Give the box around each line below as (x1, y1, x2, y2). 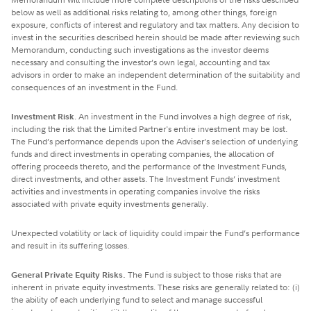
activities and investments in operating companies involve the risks (11, 185, 260, 197)
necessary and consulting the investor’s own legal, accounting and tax (11, 56, 270, 68)
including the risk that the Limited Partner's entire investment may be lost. (11, 122, 287, 135)
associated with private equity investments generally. (11, 197, 208, 210)
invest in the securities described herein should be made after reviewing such (11, 31, 300, 43)
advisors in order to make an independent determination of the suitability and (11, 68, 300, 81)
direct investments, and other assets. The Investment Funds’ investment (11, 172, 280, 185)
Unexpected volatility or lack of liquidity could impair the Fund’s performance (11, 226, 300, 239)
